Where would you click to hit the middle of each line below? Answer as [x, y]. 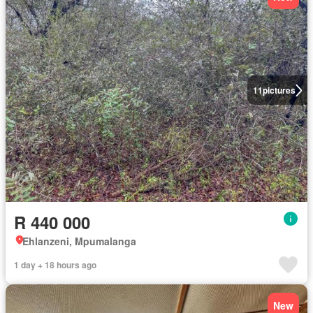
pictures [279, 90]
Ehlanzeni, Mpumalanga [79, 241]
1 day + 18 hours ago [55, 265]
